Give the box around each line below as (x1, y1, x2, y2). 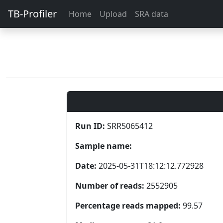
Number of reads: (75, 180, 144, 191)
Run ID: (75, 120, 105, 131)
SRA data (135, 8, 168, 19)
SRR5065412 (105, 120, 153, 131)
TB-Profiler (8, 7, 57, 20)
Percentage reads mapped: (75, 200, 181, 211)
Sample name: (75, 140, 132, 151)
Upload (100, 8, 127, 19)
